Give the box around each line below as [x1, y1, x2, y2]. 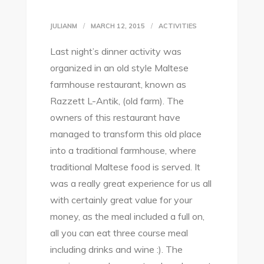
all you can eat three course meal [49, 227, 188, 239]
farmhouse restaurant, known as [49, 78, 186, 90]
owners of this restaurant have [49, 111, 180, 123]
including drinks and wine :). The [49, 243, 183, 255]
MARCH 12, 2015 [90, 22, 145, 30]
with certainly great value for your [49, 194, 192, 206]
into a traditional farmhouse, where [49, 144, 196, 156]
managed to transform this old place [49, 128, 202, 140]
